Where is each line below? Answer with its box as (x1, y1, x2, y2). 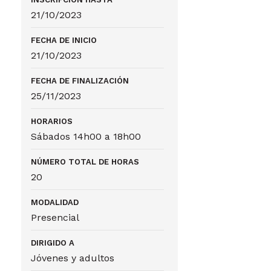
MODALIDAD (31, 198, 79, 207)
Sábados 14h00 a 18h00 (31, 131, 142, 142)
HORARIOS (31, 117, 73, 126)
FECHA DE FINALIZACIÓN (31, 76, 129, 85)
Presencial (31, 212, 80, 223)
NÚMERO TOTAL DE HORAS (31, 157, 140, 166)
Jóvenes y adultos (31, 252, 115, 264)
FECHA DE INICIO (31, 36, 97, 45)
